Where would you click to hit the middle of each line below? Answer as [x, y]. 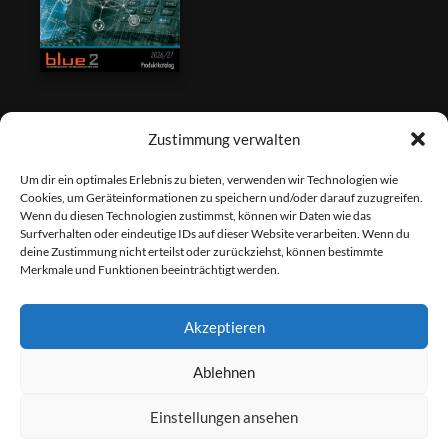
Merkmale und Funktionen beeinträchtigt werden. [150, 269]
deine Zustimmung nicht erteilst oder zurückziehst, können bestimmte [201, 251]
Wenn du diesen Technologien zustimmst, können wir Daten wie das [195, 215]
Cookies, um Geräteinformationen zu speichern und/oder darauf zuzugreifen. [221, 197]
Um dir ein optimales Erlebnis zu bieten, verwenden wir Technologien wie [209, 179]
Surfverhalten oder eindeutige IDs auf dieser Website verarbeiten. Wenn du [215, 233]
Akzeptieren [224, 326]
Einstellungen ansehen [224, 416]
